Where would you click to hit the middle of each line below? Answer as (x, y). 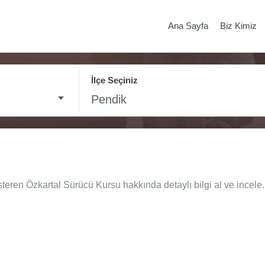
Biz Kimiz (238, 26)
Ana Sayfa (188, 26)
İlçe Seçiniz (114, 80)
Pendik (109, 100)
